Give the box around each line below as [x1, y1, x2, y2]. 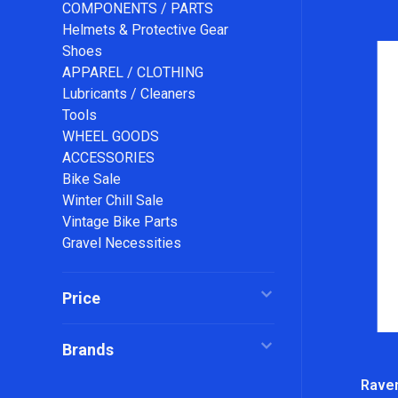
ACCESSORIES [62, 149, 155, 166]
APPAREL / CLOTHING [62, 64, 203, 81]
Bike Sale [62, 171, 121, 187]
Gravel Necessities [62, 235, 181, 251]
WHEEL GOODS [62, 128, 159, 145]
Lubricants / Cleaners [62, 85, 195, 102]
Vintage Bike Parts [62, 213, 178, 230]
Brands [62, 340, 114, 359]
